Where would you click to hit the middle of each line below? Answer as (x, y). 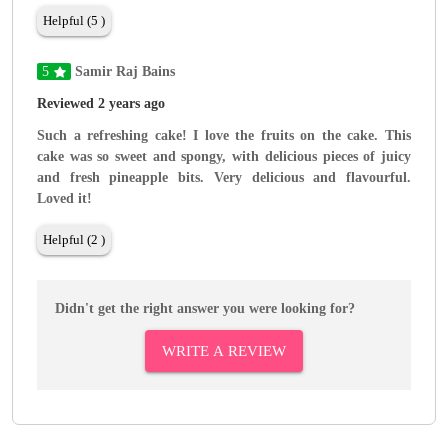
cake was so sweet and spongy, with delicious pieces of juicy (224, 157)
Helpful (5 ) (74, 21)
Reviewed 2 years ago (101, 104)
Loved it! (64, 199)
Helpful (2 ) (74, 240)
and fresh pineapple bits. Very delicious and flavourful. (224, 178)
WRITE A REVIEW (224, 351)
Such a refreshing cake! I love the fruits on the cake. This (224, 136)
